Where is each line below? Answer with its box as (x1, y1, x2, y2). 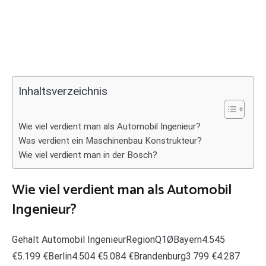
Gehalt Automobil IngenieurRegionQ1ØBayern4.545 (12, 233, 225, 245)
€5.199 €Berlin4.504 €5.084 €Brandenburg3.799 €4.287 (12, 250, 240, 262)
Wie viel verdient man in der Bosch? (18, 150, 157, 160)
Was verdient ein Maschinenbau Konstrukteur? (18, 135, 202, 146)
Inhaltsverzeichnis (18, 84, 107, 99)
